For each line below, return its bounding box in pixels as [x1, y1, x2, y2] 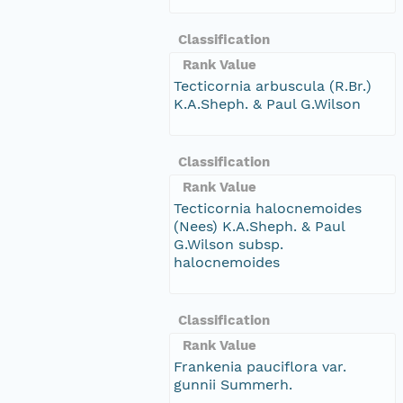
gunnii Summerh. [174, 375, 292, 393]
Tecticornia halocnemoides [174, 199, 362, 217]
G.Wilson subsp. [174, 235, 283, 253]
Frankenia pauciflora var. [174, 357, 346, 375]
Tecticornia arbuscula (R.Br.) [174, 76, 372, 94]
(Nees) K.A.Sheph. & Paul [174, 217, 345, 235]
